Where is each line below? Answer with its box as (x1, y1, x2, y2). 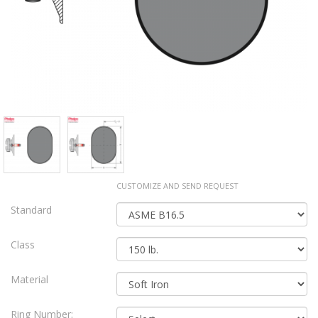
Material (11, 273, 48, 287)
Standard (11, 203, 52, 217)
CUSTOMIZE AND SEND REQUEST (116, 180, 239, 192)
